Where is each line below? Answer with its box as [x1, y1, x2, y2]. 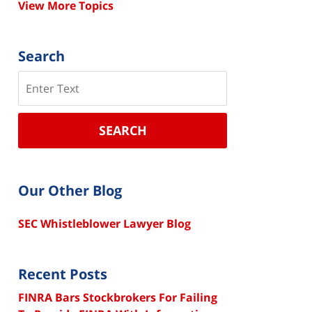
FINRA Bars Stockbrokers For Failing [18, 289, 217, 305]
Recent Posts [18, 264, 107, 283]
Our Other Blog [18, 180, 122, 200]
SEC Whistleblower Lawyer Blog [18, 215, 191, 231]
